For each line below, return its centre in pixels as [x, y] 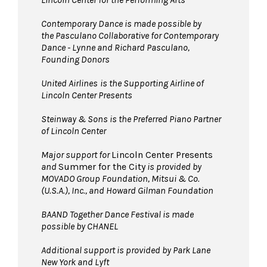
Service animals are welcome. [95, 18]
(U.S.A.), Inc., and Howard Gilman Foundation [127, 190]
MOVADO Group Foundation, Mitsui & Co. [120, 178]
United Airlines [69, 83]
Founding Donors [76, 59]
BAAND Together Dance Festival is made [117, 214]
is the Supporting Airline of [152, 83]
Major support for [76, 154]
